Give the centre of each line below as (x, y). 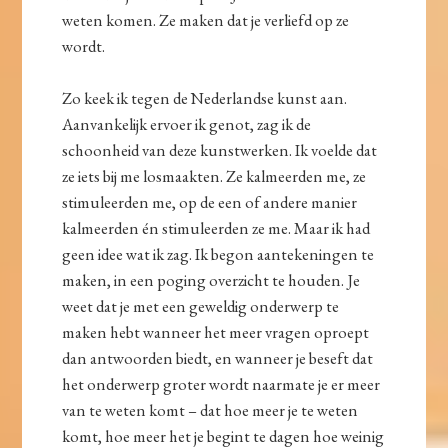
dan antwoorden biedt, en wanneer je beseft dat (218, 358)
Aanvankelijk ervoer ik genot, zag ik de (187, 124)
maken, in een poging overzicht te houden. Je (211, 280)
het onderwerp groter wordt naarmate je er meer (221, 384)
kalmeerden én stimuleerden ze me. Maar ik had (216, 228)
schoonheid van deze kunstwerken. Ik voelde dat (220, 150)
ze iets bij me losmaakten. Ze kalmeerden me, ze (214, 176)
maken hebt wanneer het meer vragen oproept (216, 332)
